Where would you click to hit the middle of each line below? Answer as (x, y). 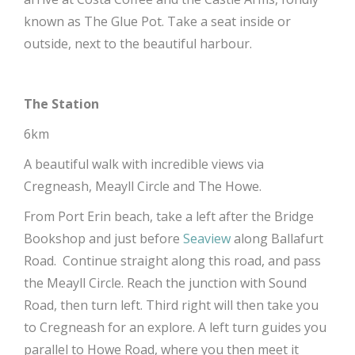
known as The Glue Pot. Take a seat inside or (157, 21)
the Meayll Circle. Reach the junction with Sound (165, 283)
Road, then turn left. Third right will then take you (171, 305)
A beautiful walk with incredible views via (144, 164)
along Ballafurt (277, 239)
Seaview (207, 239)
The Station (61, 104)
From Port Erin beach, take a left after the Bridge (169, 216)
